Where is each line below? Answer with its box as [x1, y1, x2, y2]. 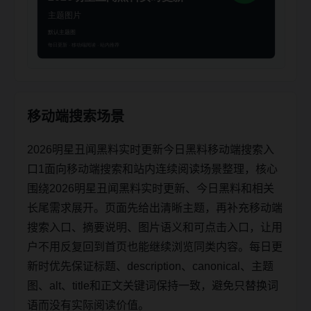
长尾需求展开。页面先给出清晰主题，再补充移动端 [27, 201, 283, 214]
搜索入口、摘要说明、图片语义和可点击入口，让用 [27, 221, 283, 233]
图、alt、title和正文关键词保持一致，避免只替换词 [27, 279, 278, 292]
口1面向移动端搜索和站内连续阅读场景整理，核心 [27, 162, 278, 175]
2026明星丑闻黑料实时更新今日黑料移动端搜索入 [27, 143, 274, 155]
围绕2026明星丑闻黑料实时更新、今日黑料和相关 [27, 182, 274, 194]
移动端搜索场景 [27, 108, 124, 124]
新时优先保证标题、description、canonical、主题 [27, 260, 274, 272]
